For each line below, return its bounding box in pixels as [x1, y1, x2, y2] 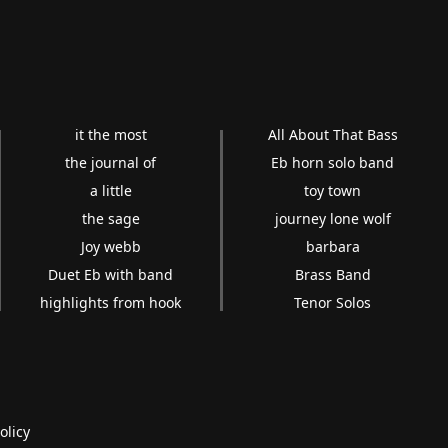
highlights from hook [40, 292, 182, 312]
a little [89, 180, 132, 200]
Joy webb [80, 236, 141, 256]
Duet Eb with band [48, 264, 174, 284]
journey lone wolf [274, 208, 391, 228]
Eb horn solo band [271, 152, 395, 172]
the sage [81, 208, 140, 228]
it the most [74, 124, 147, 144]
